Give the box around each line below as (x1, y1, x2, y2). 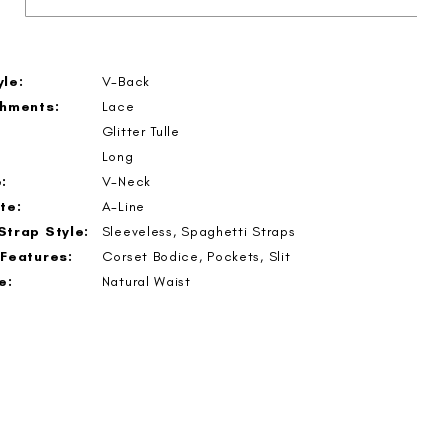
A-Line (101, 197, 145, 215)
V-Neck (101, 172, 151, 190)
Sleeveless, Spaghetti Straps (101, 222, 296, 240)
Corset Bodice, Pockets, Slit (101, 247, 291, 265)
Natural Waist (101, 272, 191, 290)
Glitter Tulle (101, 122, 180, 140)
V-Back (101, 72, 150, 90)
